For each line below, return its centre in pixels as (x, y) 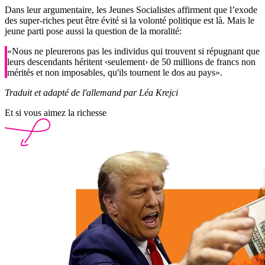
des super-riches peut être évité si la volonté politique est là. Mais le (130, 21)
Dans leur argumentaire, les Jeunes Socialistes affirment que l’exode (131, 10)
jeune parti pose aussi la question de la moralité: (93, 31)
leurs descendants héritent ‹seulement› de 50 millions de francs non (131, 62)
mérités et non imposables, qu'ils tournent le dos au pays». (115, 73)
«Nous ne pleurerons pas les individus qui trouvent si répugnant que (133, 51)
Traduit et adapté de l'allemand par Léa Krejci (91, 93)
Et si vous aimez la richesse (56, 113)
